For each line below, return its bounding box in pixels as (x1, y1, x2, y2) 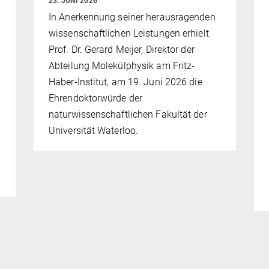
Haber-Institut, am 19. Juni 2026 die (49, 76, 202, 88)
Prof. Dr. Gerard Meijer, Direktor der (49, 44, 195, 56)
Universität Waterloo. (49, 125, 139, 137)
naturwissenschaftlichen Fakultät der (49, 109, 207, 121)
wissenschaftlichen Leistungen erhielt (49, 28, 209, 40)
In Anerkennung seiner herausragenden (49, 11, 216, 23)
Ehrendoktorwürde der (49, 92, 143, 104)
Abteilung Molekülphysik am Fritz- (49, 60, 195, 72)
